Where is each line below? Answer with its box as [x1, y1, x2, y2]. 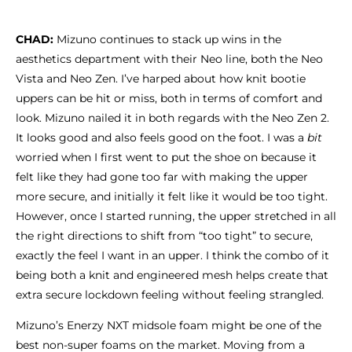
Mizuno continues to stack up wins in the [53, 32, 281, 47]
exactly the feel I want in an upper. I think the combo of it [16, 248, 329, 263]
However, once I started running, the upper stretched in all [16, 209, 336, 224]
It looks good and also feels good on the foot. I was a [16, 130, 307, 145]
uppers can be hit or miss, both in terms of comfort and [16, 91, 322, 106]
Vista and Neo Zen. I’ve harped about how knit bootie [16, 71, 306, 86]
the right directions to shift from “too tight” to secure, [16, 229, 313, 244]
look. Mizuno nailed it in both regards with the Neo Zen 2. [16, 111, 329, 126]
